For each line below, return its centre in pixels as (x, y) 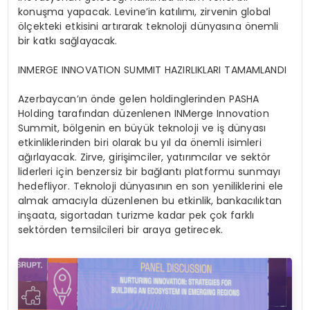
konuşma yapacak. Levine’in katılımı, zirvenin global (144, 11)
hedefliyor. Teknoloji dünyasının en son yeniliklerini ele (151, 186)
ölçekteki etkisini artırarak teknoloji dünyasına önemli (148, 26)
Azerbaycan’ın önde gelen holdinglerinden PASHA (139, 99)
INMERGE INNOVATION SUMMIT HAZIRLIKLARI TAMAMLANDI (152, 70)
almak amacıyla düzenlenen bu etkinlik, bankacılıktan (150, 200)
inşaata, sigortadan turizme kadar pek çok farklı (136, 215)
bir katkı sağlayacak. (68, 40)
